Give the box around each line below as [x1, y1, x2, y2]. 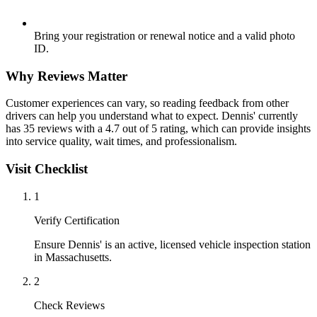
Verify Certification [34, 214, 120, 226]
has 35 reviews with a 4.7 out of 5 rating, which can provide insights [6, 122, 311, 135]
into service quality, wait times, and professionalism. [6, 135, 237, 148]
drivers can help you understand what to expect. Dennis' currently [6, 110, 298, 122]
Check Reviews [34, 299, 105, 311]
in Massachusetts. [34, 250, 112, 263]
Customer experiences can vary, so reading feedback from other [6, 97, 289, 110]
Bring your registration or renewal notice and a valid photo [34, 29, 295, 42]
